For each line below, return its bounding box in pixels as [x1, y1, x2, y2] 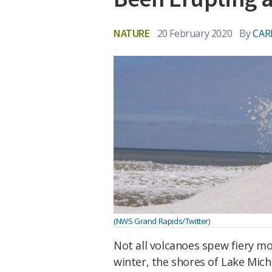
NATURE [114, 26, 150, 40]
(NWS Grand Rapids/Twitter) [114, 215, 210, 226]
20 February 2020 [157, 26, 233, 40]
